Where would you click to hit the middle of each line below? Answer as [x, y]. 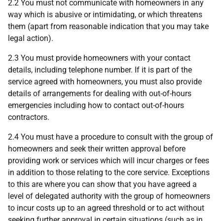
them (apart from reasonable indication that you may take [108, 26]
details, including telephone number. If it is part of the [100, 70]
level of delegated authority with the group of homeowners [109, 196]
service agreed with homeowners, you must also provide [105, 82]
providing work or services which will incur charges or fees [109, 161]
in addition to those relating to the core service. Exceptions [109, 172]
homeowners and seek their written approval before [97, 149]
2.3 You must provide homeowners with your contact [99, 58]
